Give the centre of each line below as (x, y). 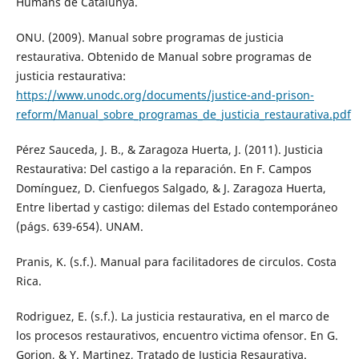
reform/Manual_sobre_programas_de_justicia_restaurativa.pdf (183, 114)
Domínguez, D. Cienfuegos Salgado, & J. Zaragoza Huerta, (171, 188)
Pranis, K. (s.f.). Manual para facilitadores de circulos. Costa (176, 261)
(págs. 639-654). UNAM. (79, 226)
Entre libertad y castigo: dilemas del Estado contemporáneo (176, 207)
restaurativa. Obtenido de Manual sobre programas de (163, 56)
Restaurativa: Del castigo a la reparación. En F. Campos (163, 168)
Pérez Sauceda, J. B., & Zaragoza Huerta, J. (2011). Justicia (169, 149)
